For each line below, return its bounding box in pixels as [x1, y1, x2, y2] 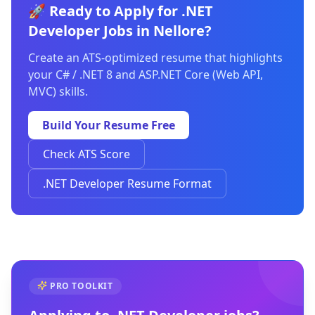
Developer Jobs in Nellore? [28, 21, 212, 40]
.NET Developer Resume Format [43, 176, 212, 191]
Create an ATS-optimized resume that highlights [28, 50, 283, 65]
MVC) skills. [28, 84, 88, 99]
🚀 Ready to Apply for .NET [28, 1, 213, 20]
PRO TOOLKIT [50, 280, 113, 292]
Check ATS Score [43, 146, 130, 162]
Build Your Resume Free [42, 117, 175, 133]
